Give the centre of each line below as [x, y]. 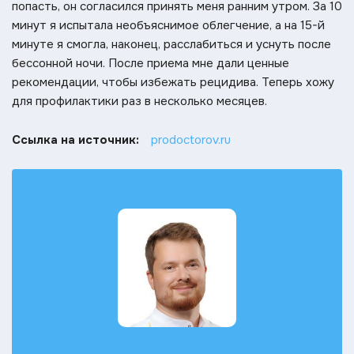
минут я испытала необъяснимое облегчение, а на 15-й [168, 25]
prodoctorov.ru [191, 139]
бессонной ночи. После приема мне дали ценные [151, 63]
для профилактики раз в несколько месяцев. [139, 101]
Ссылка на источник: [75, 139]
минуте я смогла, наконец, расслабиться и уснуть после [171, 44]
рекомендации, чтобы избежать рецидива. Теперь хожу [173, 82]
